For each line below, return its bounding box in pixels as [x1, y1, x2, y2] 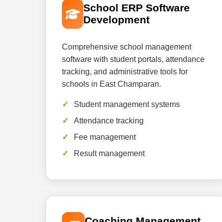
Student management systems [74, 100, 180, 109]
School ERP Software [83, 2, 190, 13]
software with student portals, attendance [62, 55, 205, 63]
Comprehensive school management [62, 43, 191, 51]
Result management [74, 149, 145, 158]
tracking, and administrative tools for [62, 67, 188, 76]
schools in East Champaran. [62, 80, 161, 88]
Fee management [74, 133, 136, 141]
